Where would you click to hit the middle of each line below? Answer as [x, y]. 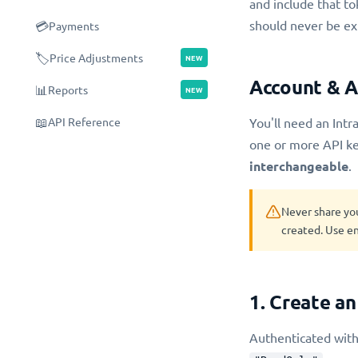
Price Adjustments [96, 58]
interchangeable [299, 166]
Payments [74, 26]
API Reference [84, 121]
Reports [68, 89]
